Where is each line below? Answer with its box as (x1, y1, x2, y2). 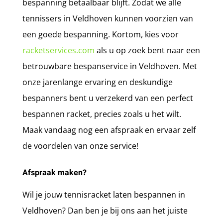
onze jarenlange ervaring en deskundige (22, 76, 173, 88)
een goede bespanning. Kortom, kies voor (22, 28, 179, 40)
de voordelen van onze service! (22, 140, 138, 151)
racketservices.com (22, 44, 95, 56)
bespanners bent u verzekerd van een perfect (22, 92, 193, 104)
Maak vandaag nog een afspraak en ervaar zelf (22, 124, 196, 135)
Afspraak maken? (22, 166, 87, 179)
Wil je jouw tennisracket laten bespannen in (22, 189, 185, 200)
